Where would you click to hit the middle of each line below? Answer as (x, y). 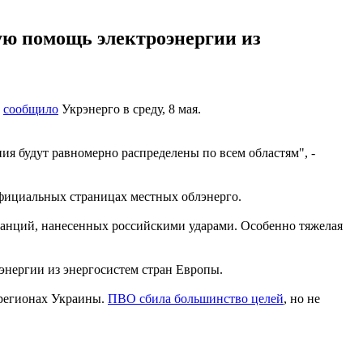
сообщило (31, 109)
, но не (302, 298)
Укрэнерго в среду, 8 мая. (130, 109)
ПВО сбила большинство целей (196, 298)
